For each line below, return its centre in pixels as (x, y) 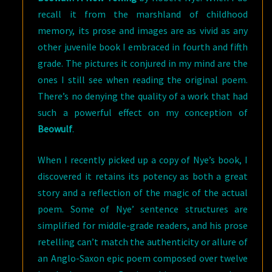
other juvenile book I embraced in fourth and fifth (143, 46)
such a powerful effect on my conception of (143, 112)
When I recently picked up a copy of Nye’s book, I (143, 159)
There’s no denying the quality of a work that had (143, 96)
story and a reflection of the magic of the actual (143, 192)
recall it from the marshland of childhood (143, 14)
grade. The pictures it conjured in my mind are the (143, 63)
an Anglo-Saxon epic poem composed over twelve (143, 258)
